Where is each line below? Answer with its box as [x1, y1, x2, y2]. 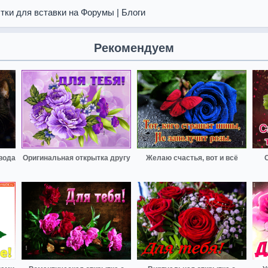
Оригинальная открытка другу [22, 153, 130, 162]
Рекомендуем [94, 41, 174, 54]
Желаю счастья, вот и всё [145, 153, 238, 162]
